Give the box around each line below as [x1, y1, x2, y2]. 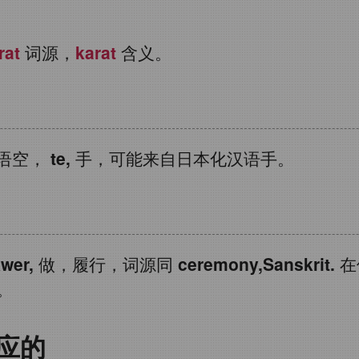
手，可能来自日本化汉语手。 [71, 145, 294, 170]
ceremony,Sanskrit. [178, 251, 335, 276]
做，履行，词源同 [34, 251, 178, 276]
